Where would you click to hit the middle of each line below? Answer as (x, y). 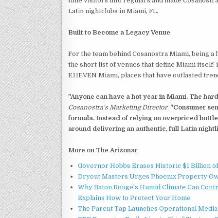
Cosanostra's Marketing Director (118, 107)
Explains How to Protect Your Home (134, 198)
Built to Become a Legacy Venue (119, 32)
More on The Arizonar (103, 150)
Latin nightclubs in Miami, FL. (113, 11)
